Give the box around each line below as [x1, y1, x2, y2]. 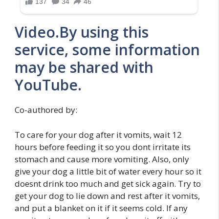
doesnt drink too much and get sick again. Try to [15, 177, 201, 189]
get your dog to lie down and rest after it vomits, [15, 190, 200, 201]
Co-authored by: [15, 104, 77, 116]
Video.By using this [15, 22, 149, 43]
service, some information [15, 40, 200, 60]
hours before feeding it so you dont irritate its [15, 141, 191, 153]
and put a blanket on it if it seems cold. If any [15, 202, 188, 214]
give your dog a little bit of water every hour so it [15, 165, 201, 177]
